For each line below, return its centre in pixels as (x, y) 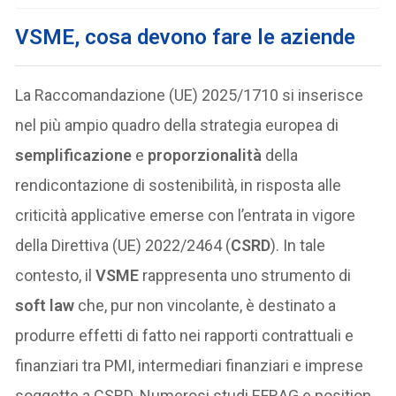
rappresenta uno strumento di (245, 275)
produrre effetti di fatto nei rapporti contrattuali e (185, 335)
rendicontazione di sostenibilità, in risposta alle (179, 185)
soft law (45, 305)
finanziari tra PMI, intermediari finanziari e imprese (190, 365)
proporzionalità (205, 155)
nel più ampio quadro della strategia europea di (177, 125)
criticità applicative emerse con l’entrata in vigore (186, 215)
